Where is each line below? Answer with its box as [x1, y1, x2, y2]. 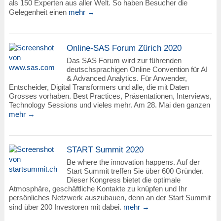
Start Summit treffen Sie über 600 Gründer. [66, 167, 204, 176]
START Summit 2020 [66, 145, 144, 155]
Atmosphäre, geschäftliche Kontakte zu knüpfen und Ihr [8, 184, 187, 193]
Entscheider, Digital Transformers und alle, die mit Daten [8, 82, 189, 91]
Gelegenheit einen [8, 8, 69, 17]
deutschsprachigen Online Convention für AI [66, 65, 208, 74]
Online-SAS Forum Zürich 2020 [66, 43, 182, 53]
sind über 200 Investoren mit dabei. [8, 203, 123, 212]
